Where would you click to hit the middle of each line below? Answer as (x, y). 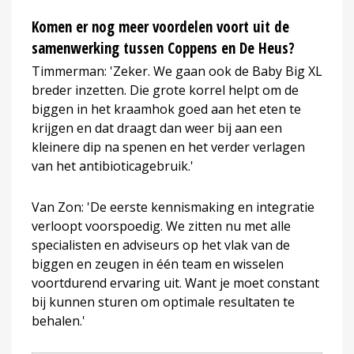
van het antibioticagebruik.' (113, 166)
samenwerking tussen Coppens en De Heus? (163, 48)
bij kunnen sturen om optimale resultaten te (163, 301)
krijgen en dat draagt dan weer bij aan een (157, 128)
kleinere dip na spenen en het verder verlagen (168, 147)
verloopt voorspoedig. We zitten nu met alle (161, 226)
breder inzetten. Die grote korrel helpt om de (165, 90)
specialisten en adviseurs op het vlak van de (161, 245)
